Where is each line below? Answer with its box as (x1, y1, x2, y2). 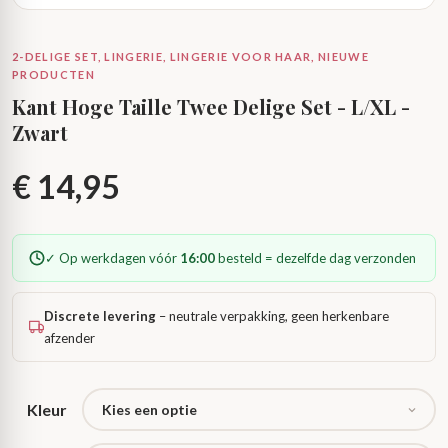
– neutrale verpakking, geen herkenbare (156, 308, 390, 324)
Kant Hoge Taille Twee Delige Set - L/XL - (12, 93, 410, 120)
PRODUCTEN (12, 68, 95, 81)
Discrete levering (44, 308, 157, 324)
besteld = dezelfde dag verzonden (215, 250, 416, 266)
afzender (44, 330, 96, 346)
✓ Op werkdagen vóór (45, 250, 180, 266)
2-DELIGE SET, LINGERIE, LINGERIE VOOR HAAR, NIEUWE (12, 50, 370, 63)
